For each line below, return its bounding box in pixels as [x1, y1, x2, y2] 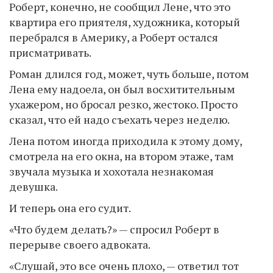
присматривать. [9, 45, 91, 60]
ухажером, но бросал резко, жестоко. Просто [9, 97, 238, 112]
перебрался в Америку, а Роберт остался [9, 30, 218, 44]
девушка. [9, 179, 58, 194]
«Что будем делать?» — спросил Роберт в [9, 222, 219, 236]
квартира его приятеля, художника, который [9, 15, 240, 29]
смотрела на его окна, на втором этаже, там [9, 149, 234, 163]
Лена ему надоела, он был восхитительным [9, 82, 235, 96]
